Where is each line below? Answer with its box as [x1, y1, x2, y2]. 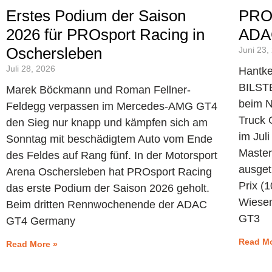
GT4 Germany [6, 214, 75, 227]
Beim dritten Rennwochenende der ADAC [6, 198, 207, 211]
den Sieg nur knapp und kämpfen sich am [6, 116, 208, 129]
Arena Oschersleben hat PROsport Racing [6, 165, 212, 178]
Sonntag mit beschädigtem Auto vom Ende [6, 132, 212, 145]
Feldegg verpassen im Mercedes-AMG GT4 [6, 100, 217, 112]
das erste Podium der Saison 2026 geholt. [6, 182, 209, 194]
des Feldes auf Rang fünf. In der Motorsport [6, 149, 217, 161]
